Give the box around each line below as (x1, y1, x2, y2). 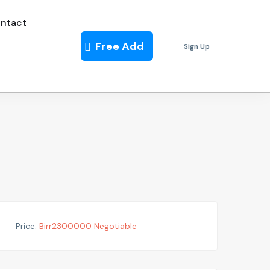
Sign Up (184, 41, 210, 51)
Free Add (95, 39, 145, 54)
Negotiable (94, 221, 137, 231)
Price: (16, 221, 37, 231)
